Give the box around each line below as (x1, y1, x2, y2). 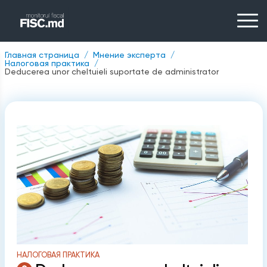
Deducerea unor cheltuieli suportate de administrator (4, 67, 219, 76)
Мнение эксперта (92, 50, 166, 60)
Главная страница (4, 50, 79, 60)
